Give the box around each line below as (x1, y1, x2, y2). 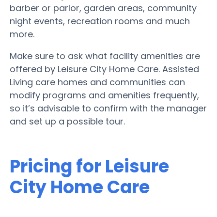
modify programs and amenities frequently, (10, 89, 199, 101)
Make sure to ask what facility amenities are (10, 49, 200, 62)
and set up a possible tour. (10, 115, 125, 127)
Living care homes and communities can (10, 76, 185, 88)
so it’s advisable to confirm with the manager (10, 102, 207, 114)
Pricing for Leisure (10, 154, 169, 179)
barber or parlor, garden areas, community (10, 1, 197, 14)
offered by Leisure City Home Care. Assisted (10, 62, 199, 75)
